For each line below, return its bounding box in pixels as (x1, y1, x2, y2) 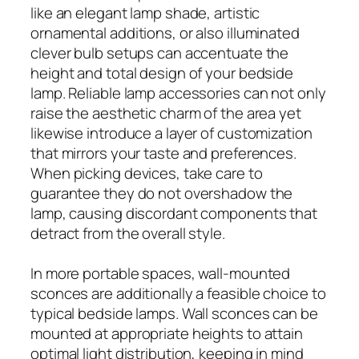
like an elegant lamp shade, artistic (30, 2, 260, 23)
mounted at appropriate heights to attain (30, 322, 303, 344)
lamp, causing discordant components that (30, 202, 317, 224)
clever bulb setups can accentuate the (30, 42, 289, 63)
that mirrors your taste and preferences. (30, 142, 296, 163)
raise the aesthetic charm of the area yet (30, 102, 301, 123)
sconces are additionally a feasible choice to (30, 282, 326, 304)
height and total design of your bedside (30, 62, 294, 83)
